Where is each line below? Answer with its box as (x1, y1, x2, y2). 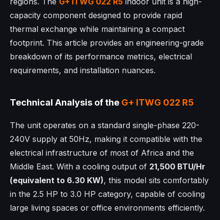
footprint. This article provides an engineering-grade (10, 37, 204, 48)
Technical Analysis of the (10, 97, 121, 108)
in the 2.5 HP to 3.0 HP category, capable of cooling (10, 189, 205, 199)
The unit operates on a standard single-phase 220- (10, 120, 199, 130)
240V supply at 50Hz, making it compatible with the (10, 134, 202, 144)
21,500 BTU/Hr (149, 161, 205, 171)
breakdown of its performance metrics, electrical (10, 51, 192, 61)
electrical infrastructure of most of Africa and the (10, 147, 194, 158)
